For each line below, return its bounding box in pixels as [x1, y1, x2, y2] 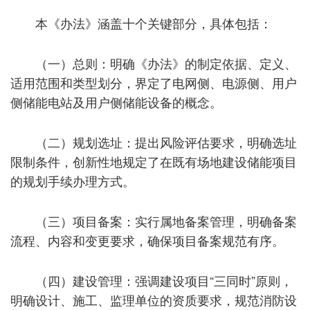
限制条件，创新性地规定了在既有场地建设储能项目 [10, 152, 297, 170]
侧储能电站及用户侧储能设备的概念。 [10, 92, 222, 111]
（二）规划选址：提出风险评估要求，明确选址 [35, 132, 297, 151]
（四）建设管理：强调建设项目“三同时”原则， [35, 271, 293, 289]
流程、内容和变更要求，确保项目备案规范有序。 [10, 230, 284, 249]
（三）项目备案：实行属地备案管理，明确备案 [35, 211, 297, 230]
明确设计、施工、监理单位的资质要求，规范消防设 [10, 290, 297, 309]
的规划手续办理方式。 [10, 171, 135, 190]
